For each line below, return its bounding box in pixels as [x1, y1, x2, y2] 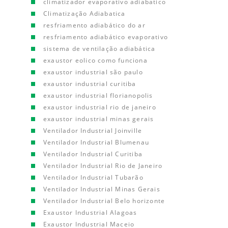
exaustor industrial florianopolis [43, 91, 153, 100]
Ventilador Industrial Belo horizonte [43, 196, 165, 205]
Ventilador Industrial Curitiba [43, 150, 143, 158]
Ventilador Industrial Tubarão [43, 173, 144, 182]
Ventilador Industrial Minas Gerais [43, 185, 160, 193]
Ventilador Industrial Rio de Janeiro [43, 161, 163, 170]
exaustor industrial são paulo [43, 68, 143, 76]
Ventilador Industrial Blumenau [43, 138, 150, 147]
